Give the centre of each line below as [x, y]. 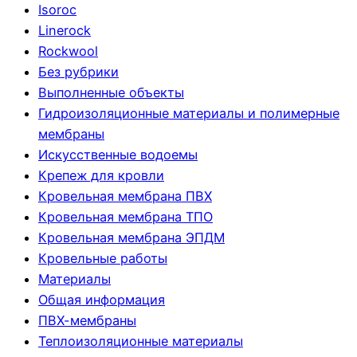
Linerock [65, 31]
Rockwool [68, 51]
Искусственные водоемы [118, 155]
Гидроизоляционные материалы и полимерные [189, 114]
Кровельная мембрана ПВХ [125, 196]
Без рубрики [78, 72]
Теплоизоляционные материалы [141, 341]
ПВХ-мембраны [87, 321]
